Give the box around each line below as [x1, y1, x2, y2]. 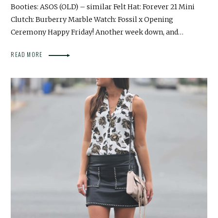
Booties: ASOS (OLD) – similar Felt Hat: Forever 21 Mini [11, 2, 195, 12]
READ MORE [11, 50, 44, 59]
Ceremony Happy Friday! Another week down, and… [11, 28, 184, 37]
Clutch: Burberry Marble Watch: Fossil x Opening [11, 15, 174, 24]
